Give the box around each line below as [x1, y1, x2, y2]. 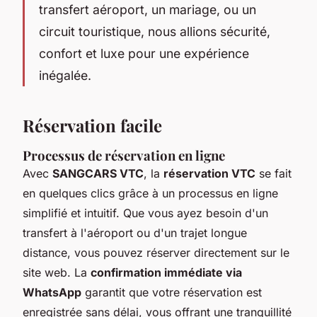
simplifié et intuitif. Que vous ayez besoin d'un [23, 205, 268, 220]
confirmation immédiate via [91, 265, 242, 279]
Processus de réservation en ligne [23, 146, 225, 164]
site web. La [23, 265, 91, 279]
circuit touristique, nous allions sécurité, [39, 23, 270, 39]
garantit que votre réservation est [81, 284, 262, 299]
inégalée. [39, 67, 91, 83]
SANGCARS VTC [52, 166, 144, 180]
